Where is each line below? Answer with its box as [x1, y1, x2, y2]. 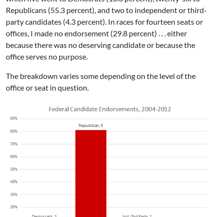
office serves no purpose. [6, 51, 88, 61]
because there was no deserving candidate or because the [6, 40, 195, 49]
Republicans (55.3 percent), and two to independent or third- [6, 5, 207, 15]
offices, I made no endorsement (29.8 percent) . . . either [6, 28, 187, 38]
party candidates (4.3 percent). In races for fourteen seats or [6, 16, 203, 26]
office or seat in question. [6, 82, 89, 92]
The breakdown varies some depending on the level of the [6, 71, 196, 80]
